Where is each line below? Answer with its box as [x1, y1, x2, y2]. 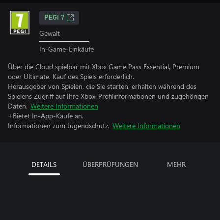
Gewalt [39, 28, 60, 38]
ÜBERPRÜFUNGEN [82, 159, 138, 169]
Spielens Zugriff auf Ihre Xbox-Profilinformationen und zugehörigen [8, 91, 209, 101]
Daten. [8, 101, 27, 110]
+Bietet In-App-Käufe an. [8, 110, 83, 120]
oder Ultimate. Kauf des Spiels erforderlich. [8, 71, 134, 81]
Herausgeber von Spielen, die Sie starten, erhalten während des [8, 81, 196, 91]
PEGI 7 [44, 14, 64, 21]
